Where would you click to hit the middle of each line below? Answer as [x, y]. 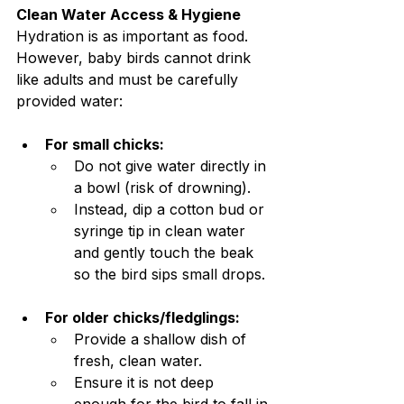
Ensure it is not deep [146, 383]
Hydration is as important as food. [134, 37]
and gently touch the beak [166, 253]
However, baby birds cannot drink [136, 58]
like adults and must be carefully [129, 80]
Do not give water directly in [172, 166]
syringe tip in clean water [162, 231]
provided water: [69, 101]
